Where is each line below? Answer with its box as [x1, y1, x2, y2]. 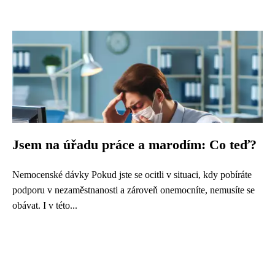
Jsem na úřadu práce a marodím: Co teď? [12, 137, 257, 152]
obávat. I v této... [12, 200, 77, 211]
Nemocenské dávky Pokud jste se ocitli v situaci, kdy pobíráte [12, 169, 252, 180]
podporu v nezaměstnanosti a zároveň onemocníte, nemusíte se [12, 185, 255, 195]
